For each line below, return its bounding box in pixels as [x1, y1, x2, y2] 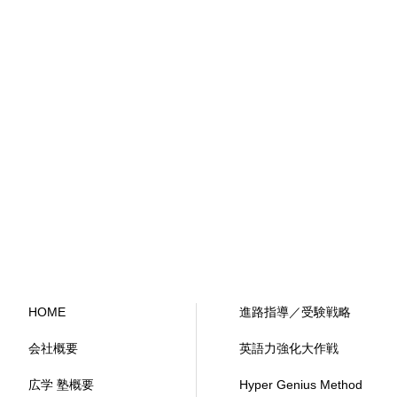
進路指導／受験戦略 [239, 305, 351, 319]
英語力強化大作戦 [239, 341, 339, 355]
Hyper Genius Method [239, 378, 362, 392]
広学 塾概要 [28, 378, 94, 392]
